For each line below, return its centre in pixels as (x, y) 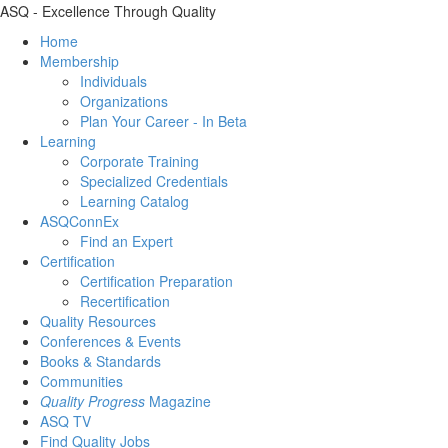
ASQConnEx (79, 220)
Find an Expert (126, 240)
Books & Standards (100, 360)
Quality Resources (98, 320)
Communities (81, 380)
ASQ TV (65, 420)
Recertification (125, 300)
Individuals (113, 80)
